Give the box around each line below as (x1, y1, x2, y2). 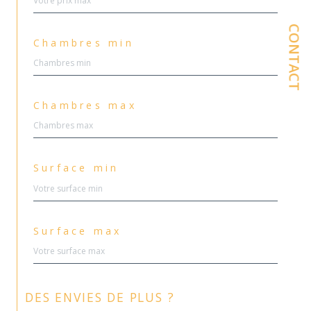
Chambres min (33, 35, 134, 49)
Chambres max (33, 99, 137, 112)
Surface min (33, 161, 119, 175)
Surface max (33, 224, 122, 237)
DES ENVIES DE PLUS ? (34, 288, 175, 305)
